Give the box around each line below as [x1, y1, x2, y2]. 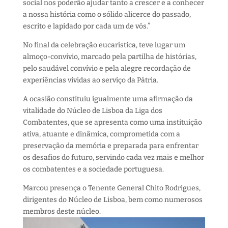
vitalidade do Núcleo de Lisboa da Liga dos [22, 106, 162, 115]
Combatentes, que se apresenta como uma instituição [22, 118, 202, 127]
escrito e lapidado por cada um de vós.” [22, 21, 150, 31]
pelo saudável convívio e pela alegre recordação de [22, 64, 191, 73]
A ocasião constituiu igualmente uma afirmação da [22, 94, 193, 103]
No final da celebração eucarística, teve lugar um [22, 40, 185, 49]
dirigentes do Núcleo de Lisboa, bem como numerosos [22, 195, 203, 204]
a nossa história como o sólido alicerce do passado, [22, 10, 191, 19]
